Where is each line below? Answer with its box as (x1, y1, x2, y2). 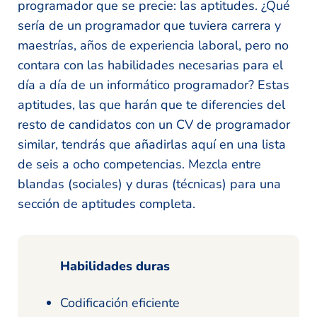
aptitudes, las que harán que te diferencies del (18, 96, 285, 114)
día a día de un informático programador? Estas (18, 76, 289, 94)
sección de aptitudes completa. (18, 195, 195, 213)
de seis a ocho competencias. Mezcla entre (18, 156, 261, 173)
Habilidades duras (57, 258, 170, 275)
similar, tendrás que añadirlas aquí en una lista (18, 136, 286, 154)
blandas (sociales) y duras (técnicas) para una (18, 175, 281, 193)
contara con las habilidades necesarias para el (18, 57, 283, 74)
